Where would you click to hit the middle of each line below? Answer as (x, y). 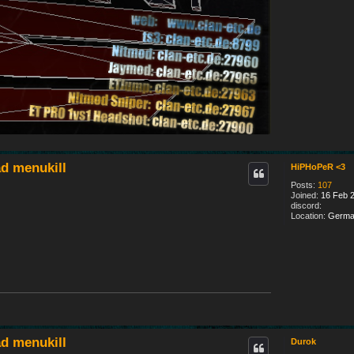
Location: (308, 215)
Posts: (303, 185)
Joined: (305, 195)
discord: (306, 205)
